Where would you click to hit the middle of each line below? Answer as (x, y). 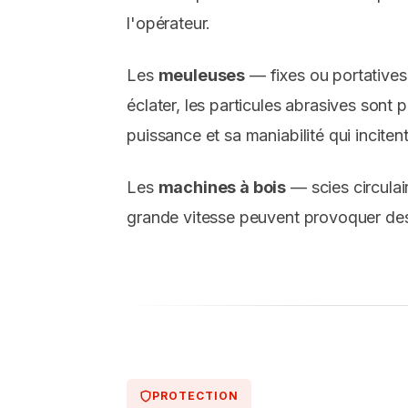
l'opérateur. (169, 24)
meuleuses (202, 76)
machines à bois (222, 188)
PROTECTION (196, 396)
